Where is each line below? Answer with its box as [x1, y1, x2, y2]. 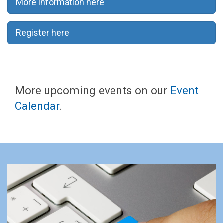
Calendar [15, 99, 59, 112]
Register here [16, 27, 69, 38]
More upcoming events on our [15, 83, 170, 97]
